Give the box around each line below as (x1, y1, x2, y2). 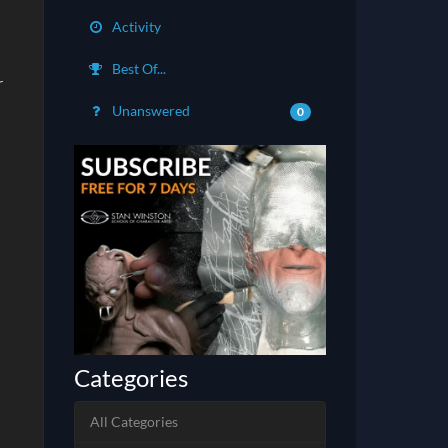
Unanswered (108, 102, 190, 119)
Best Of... (108, 60, 166, 77)
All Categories (89, 413, 178, 431)
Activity (108, 18, 161, 35)
